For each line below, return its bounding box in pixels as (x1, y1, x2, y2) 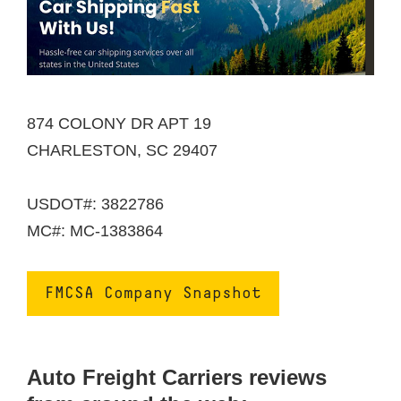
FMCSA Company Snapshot (45, 286, 261, 302)
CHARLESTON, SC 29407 (27, 141, 218, 160)
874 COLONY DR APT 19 (27, 115, 211, 133)
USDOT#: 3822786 (27, 195, 164, 214)
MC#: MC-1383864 (27, 222, 163, 241)
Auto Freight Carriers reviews (27, 365, 327, 390)
